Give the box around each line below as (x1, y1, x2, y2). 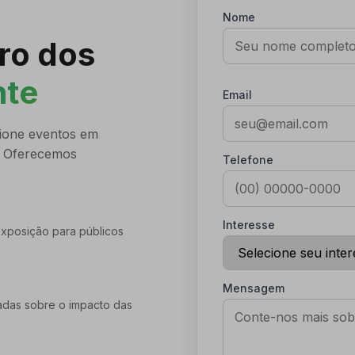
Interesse (223, 218, 275, 231)
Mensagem (223, 281, 284, 295)
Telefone (223, 153, 273, 166)
